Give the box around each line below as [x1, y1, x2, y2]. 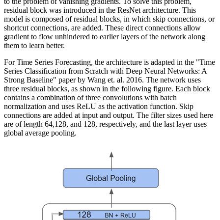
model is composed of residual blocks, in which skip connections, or [4, 14, 215, 23]
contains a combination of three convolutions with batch [4, 93, 177, 102]
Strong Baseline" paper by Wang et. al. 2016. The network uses [4, 75, 201, 84]
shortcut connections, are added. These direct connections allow [4, 23, 201, 32]
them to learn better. [4, 41, 65, 50]
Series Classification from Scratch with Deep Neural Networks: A [4, 66, 207, 75]
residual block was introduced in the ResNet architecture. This [4, 5, 196, 14]
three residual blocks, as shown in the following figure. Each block [4, 84, 210, 93]
